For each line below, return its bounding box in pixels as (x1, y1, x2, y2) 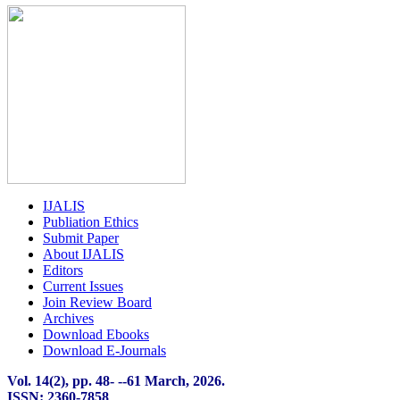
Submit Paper (43, 229, 119, 246)
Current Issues (43, 278, 123, 294)
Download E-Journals (43, 342, 166, 358)
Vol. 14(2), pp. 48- (7, 372, 118, 388)
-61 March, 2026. (122, 372, 225, 388)
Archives (43, 310, 94, 326)
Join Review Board (43, 294, 152, 310)
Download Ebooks (43, 326, 149, 342)
